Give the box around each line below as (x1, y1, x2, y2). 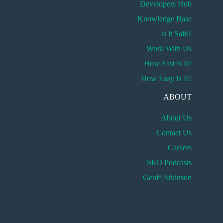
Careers (168, 143, 192, 152)
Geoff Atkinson (143, 173, 192, 182)
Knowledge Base (137, 14, 192, 23)
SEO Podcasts (147, 158, 192, 167)
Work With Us (146, 44, 192, 53)
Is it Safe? (161, 29, 192, 38)
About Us (161, 113, 192, 122)
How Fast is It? (144, 59, 192, 68)
